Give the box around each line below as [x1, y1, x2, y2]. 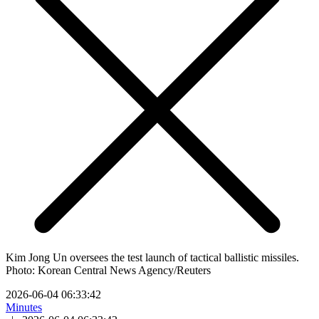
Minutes [6, 300, 42, 313]
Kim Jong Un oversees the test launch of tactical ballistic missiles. [6, 251, 299, 263]
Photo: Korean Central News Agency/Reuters [6, 263, 211, 276]
